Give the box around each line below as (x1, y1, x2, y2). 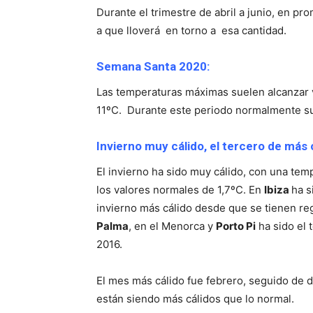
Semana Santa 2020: (96, 59, 210, 74)
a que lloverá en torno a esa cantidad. (96, 24, 286, 38)
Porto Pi (216, 219, 256, 233)
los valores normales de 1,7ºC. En (96, 183, 264, 197)
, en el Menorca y (129, 219, 216, 233)
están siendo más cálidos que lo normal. (96, 292, 294, 306)
